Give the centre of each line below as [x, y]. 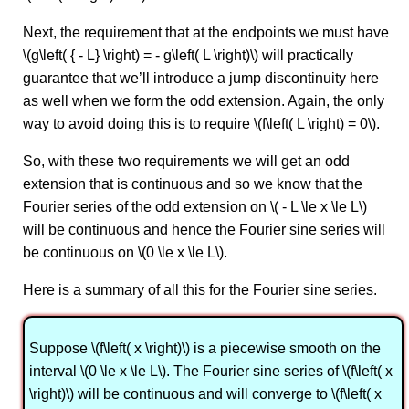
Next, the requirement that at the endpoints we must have [206, 33]
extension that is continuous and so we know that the [193, 184]
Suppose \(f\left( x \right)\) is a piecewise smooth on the [205, 349]
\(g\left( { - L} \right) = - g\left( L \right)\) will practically [188, 56]
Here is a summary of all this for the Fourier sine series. [200, 290]
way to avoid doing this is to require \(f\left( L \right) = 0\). [201, 124]
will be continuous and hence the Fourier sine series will [204, 230]
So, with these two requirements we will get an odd [186, 162]
